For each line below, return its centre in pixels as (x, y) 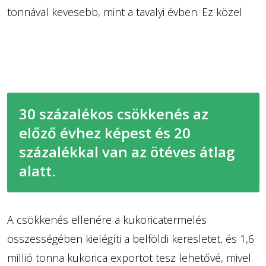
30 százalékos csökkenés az (113, 113)
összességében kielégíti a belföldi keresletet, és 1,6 (130, 238)
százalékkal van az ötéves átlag (126, 151)
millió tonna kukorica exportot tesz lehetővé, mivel (129, 257)
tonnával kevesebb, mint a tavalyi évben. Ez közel (124, 12)
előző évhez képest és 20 (104, 132)
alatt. (37, 170)
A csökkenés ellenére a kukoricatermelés (107, 219)
